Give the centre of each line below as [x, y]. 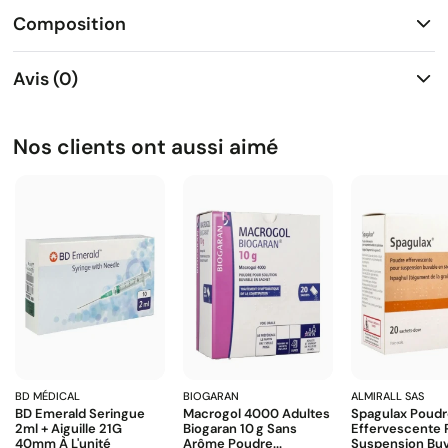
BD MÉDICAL [47, 396]
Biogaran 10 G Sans [240, 429]
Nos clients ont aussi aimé [145, 147]
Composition [69, 23]
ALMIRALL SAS [387, 396]
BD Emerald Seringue [80, 414]
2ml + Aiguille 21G [68, 429]
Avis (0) [45, 78]
